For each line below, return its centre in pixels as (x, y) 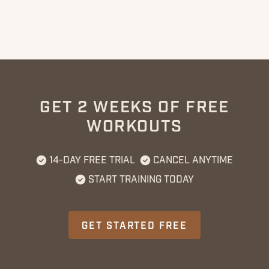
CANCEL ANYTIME (193, 161)
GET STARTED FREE (134, 225)
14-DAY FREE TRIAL (92, 161)
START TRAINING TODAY (141, 180)
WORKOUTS (134, 127)
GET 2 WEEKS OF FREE (134, 107)
